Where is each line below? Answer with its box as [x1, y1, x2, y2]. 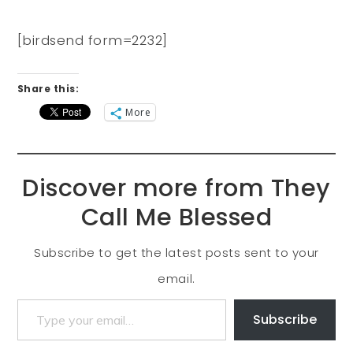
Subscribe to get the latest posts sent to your [34, 244, 319, 262]
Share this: [17, 82, 80, 96]
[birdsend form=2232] [17, 31, 168, 50]
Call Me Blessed [80, 200, 273, 235]
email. [158, 270, 195, 288]
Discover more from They [22, 171, 331, 206]
